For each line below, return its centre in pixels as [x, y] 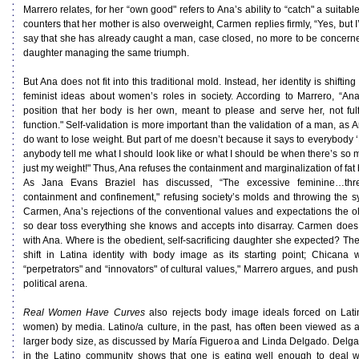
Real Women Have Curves [84, 313]
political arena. [55, 284]
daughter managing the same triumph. [106, 53]
